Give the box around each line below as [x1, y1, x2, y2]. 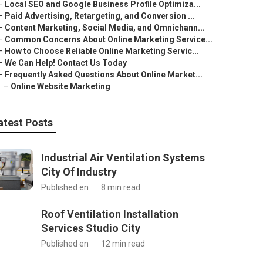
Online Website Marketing [11, 82, 110, 91]
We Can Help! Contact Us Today [5, 58, 127, 68]
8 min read [101, 183, 140, 192]
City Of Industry [41, 166, 117, 178]
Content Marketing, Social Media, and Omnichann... [5, 23, 205, 32]
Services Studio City [41, 222, 140, 234]
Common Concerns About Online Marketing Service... [5, 35, 213, 44]
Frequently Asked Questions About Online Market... [5, 70, 203, 79]
